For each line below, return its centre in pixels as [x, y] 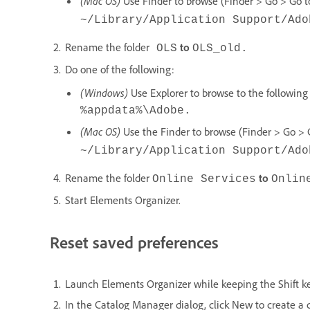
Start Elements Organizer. [123, 200]
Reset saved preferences [134, 242]
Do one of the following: [120, 69]
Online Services [204, 179]
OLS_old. [220, 48]
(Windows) [104, 92]
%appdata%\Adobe [132, 110]
